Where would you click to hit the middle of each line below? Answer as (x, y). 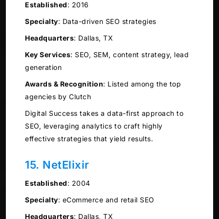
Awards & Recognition (64, 84)
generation (43, 67)
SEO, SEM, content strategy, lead (131, 55)
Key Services (48, 55)
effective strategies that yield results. (89, 139)
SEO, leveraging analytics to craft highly (94, 126)
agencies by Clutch (58, 97)
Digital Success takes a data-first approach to (104, 113)
